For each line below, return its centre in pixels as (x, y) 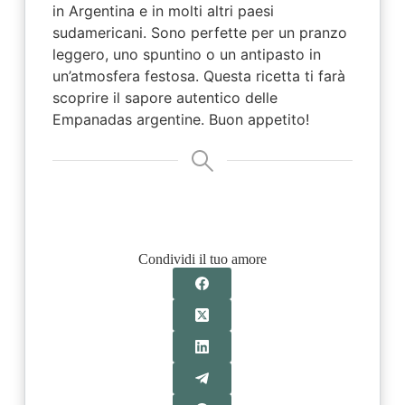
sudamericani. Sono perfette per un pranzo (199, 33)
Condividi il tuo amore (202, 259)
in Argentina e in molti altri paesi (163, 11)
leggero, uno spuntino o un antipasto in (186, 55)
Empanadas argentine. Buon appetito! (180, 120)
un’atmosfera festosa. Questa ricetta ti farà (198, 76)
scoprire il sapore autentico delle (165, 98)
